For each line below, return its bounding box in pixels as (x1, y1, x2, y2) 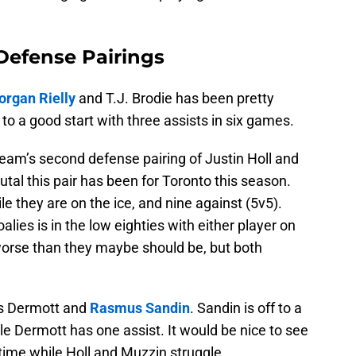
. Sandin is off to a (190, 300, 302, 317)
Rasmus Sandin (90, 300, 190, 317)
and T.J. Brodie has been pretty (75, 90, 274, 107)
